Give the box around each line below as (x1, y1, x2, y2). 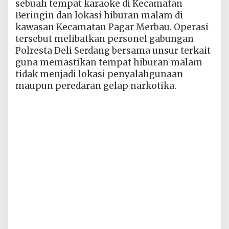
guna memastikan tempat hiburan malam (15, 56, 202, 68)
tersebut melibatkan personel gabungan (15, 33, 194, 44)
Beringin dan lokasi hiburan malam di (15, 9, 183, 21)
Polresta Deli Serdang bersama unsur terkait (15, 44, 211, 56)
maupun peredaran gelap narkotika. (15, 80, 176, 91)
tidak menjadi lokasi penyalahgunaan (15, 68, 183, 80)
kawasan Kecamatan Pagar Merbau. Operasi (15, 21, 209, 33)
